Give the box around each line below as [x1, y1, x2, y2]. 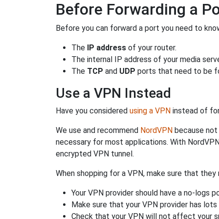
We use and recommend [56, 125, 140, 135]
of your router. [126, 43, 176, 52]
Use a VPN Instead [56, 85, 171, 101]
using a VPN [130, 106, 171, 115]
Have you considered [56, 106, 130, 115]
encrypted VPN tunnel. [56, 149, 134, 158]
